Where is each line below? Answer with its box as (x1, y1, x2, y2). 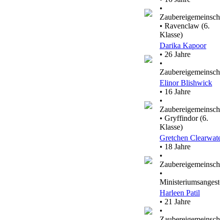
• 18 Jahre (160, 142, 191, 151)
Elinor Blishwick (160, 79, 212, 87)
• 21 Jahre (160, 197, 191, 206)
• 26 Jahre (160, 50, 191, 58)
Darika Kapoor (160, 41, 206, 50)
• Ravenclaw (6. (160, 22, 210, 30)
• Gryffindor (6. (160, 114, 208, 122)
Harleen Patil (160, 189, 200, 197)
